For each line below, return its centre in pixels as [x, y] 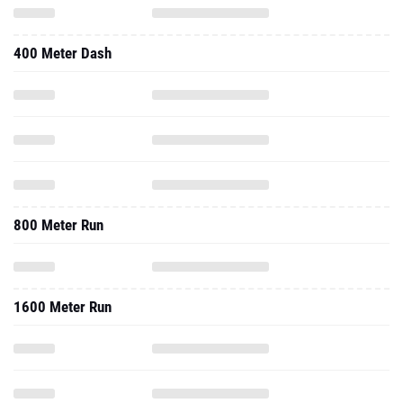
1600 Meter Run [63, 307]
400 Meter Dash [63, 53]
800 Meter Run [58, 225]
